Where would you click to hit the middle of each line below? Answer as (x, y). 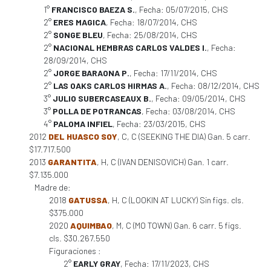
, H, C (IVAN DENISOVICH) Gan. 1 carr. (163, 162)
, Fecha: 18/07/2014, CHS (152, 22)
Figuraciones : (75, 251)
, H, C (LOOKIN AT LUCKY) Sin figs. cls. (176, 200)
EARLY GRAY (97, 263)
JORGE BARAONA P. (91, 73)
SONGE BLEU (78, 35)
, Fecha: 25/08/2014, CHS (150, 35)
